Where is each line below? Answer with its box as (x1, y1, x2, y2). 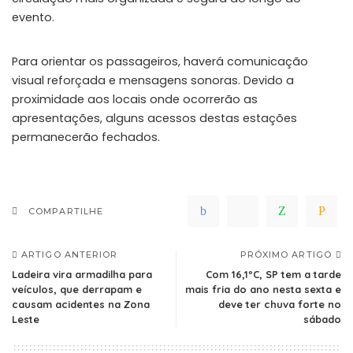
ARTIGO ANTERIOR (21, 248, 118, 260)
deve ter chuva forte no (218, 297, 341, 310)
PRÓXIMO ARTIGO (240, 248, 332, 260)
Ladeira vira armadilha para (12, 267, 152, 281)
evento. (12, 9, 54, 25)
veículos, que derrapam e (12, 282, 142, 295)
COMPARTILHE (28, 205, 104, 217)
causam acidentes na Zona (12, 297, 150, 310)
